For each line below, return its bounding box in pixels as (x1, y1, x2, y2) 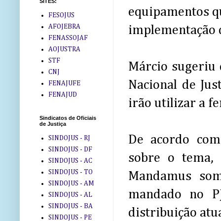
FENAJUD (48, 91, 77, 98)
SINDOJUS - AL (48, 191, 92, 198)
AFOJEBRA (48, 23, 80, 30)
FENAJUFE (48, 79, 80, 87)
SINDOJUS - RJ (48, 134, 90, 142)
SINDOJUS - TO (48, 168, 93, 176)
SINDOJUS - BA (48, 202, 93, 210)
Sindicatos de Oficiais (39, 115, 96, 121)
